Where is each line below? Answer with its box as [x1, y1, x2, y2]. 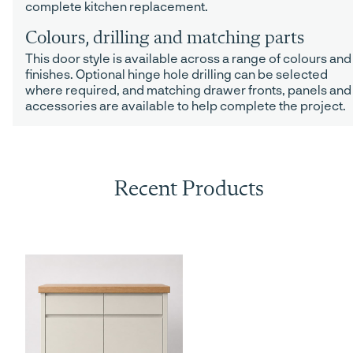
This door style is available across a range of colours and [25, 50, 351, 66]
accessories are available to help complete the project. [25, 98, 346, 113]
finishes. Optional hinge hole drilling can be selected [25, 66, 328, 82]
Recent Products [114, 179, 264, 202]
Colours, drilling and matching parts [25, 29, 304, 49]
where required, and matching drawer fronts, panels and [25, 82, 351, 98]
